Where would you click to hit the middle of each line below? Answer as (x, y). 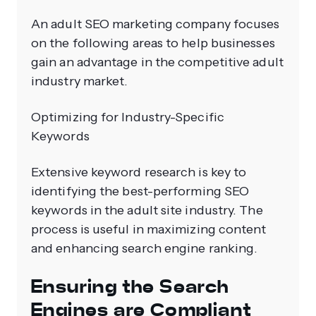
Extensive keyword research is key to (139, 172)
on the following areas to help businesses (153, 43)
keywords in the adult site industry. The (147, 210)
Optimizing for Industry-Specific (128, 117)
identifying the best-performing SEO (140, 191)
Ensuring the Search (130, 286)
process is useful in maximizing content (149, 229)
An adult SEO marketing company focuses (156, 24)
